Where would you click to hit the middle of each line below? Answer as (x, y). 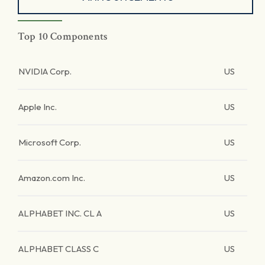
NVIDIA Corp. (45, 71)
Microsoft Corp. (50, 142)
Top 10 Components (63, 36)
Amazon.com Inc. (52, 178)
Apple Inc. (38, 107)
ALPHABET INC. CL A (60, 213)
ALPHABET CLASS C (59, 249)
